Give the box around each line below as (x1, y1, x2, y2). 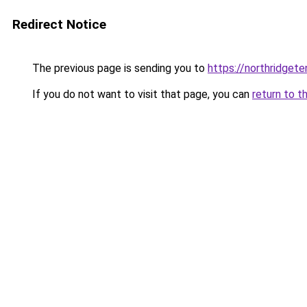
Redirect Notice (12, 16, 106, 32)
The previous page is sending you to (29, 62, 208, 75)
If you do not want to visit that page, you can (29, 88, 252, 101)
